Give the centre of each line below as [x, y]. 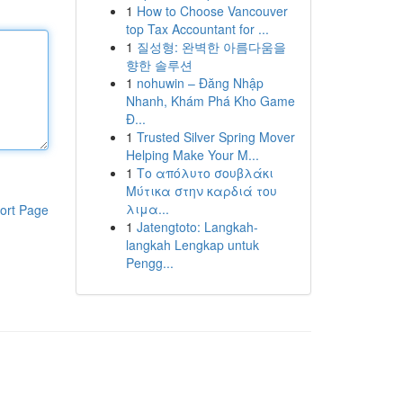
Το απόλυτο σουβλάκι [205, 173]
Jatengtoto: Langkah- [197, 227]
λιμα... [147, 209]
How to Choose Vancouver [212, 11]
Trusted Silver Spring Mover [215, 137]
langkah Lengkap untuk [192, 245]
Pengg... [149, 263]
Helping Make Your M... [192, 155]
